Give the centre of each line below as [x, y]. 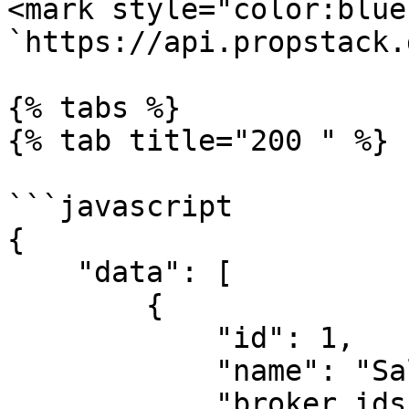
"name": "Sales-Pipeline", [111, 371]
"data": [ [42, 272]
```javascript [120, 206]
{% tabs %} [94, 108]
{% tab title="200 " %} [198, 141]
